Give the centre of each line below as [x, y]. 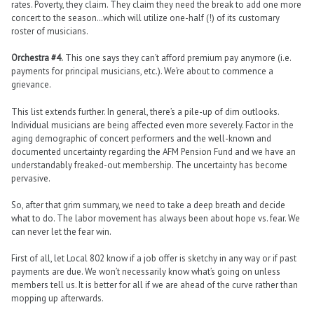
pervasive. [31, 178]
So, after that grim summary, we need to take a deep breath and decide [148, 205]
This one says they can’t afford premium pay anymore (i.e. [177, 58]
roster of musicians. [50, 32]
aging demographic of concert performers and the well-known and [141, 138]
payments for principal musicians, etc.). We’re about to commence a [142, 71]
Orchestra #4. [37, 58]
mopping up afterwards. [57, 298]
